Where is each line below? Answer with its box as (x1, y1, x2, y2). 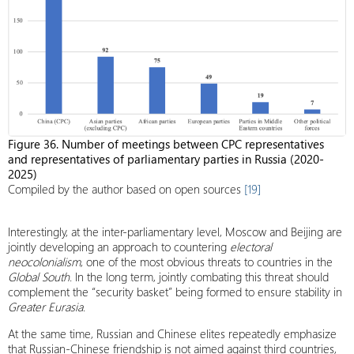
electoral (230, 239, 272, 254)
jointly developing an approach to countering (8, 239, 230, 254)
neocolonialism (8, 254, 81, 269)
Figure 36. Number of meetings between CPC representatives (8, 136, 324, 152)
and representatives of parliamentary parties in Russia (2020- (8, 151, 324, 167)
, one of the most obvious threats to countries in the (81, 254, 333, 269)
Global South (8, 269, 70, 284)
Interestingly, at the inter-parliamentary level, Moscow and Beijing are (8, 224, 342, 239)
